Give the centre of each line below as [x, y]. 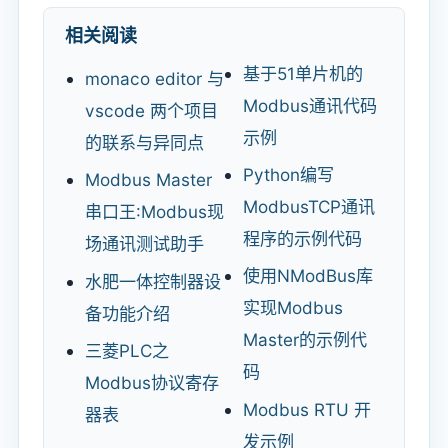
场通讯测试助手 [145, 244]
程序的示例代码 [302, 239]
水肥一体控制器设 [153, 281]
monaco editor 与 [155, 79]
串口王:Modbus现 [155, 212]
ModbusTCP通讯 [308, 207]
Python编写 [288, 175]
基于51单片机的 [302, 74]
